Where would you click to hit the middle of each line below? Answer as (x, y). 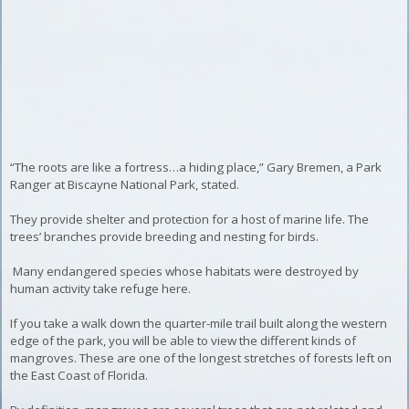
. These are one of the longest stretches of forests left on (233, 357)
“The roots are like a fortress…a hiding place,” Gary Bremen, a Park (196, 167)
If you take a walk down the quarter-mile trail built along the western (199, 323)
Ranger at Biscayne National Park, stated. (125, 184)
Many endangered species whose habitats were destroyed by (186, 271)
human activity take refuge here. (101, 288)
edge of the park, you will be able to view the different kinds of (184, 340)
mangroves (42, 357)
